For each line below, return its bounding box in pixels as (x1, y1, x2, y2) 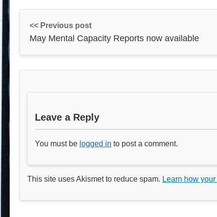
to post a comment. (111, 139, 178, 148)
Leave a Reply (35, 111, 99, 123)
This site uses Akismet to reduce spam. (27, 174, 162, 183)
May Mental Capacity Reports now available (30, 33, 199, 43)
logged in (79, 139, 111, 148)
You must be (35, 139, 79, 148)
